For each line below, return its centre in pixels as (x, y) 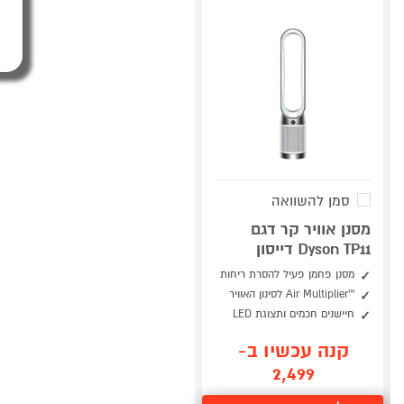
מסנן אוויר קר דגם (311, 230)
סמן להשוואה (311, 201)
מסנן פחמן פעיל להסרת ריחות (287, 275)
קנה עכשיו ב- (293, 351)
